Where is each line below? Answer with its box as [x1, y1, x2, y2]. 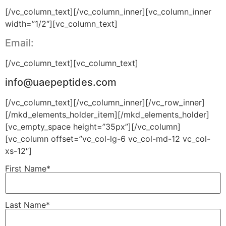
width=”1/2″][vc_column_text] [5, 18, 118, 29]
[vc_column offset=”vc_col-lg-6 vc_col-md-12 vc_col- [5, 134, 210, 144]
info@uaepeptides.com [5, 76, 117, 89]
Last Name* [5, 200, 50, 210]
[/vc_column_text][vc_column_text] [5, 58, 138, 68]
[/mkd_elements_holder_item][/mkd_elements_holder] [5, 109, 209, 120]
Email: [5, 36, 34, 49]
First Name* [5, 163, 50, 174]
